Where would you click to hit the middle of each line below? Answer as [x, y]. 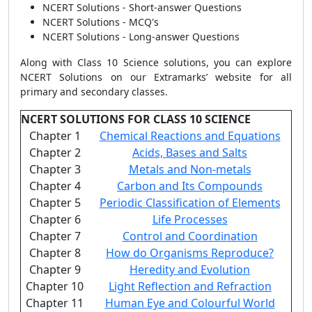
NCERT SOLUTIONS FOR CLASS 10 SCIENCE [136, 119]
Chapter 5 [55, 203]
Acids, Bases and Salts [190, 153]
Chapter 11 [55, 303]
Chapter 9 [55, 270]
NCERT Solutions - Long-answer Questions [141, 37]
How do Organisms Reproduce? [190, 253]
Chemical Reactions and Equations [190, 136]
